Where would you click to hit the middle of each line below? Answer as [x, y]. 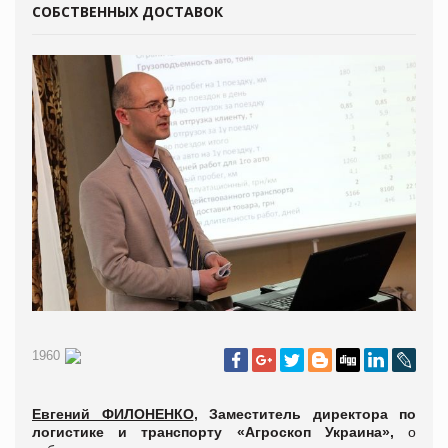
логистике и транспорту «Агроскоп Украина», [220, 431]
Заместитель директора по [312, 413]
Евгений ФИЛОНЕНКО [113, 413]
